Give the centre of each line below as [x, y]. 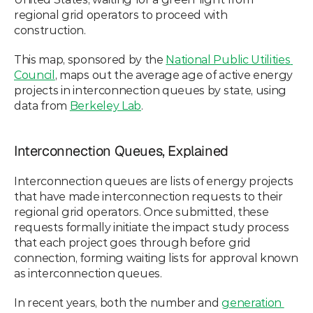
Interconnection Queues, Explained [121, 151]
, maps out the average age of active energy [174, 75]
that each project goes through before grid [132, 243]
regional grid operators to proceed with [121, 15]
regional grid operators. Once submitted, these [141, 212]
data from [42, 106]
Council [35, 75]
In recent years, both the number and [118, 303]
